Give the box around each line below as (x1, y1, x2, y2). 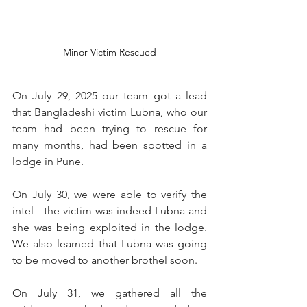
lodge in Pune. (12, 154, 84, 168)
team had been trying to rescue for (12, 121, 207, 135)
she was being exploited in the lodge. (12, 220, 207, 234)
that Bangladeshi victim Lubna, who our (12, 105, 207, 119)
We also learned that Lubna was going (12, 236, 207, 250)
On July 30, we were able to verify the (12, 187, 207, 201)
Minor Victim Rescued (63, 45, 156, 58)
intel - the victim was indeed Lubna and (12, 204, 207, 217)
